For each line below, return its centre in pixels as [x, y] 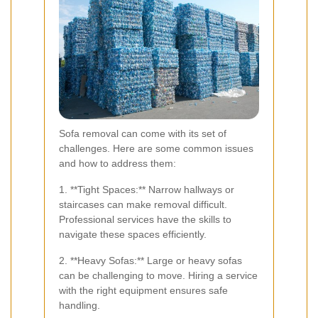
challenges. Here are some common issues [156, 148]
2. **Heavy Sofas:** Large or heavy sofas [150, 260]
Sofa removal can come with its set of [143, 133]
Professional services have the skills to [145, 219]
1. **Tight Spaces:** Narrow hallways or [147, 189]
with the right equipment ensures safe [143, 290]
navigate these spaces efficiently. [133, 234]
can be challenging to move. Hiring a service [158, 275]
